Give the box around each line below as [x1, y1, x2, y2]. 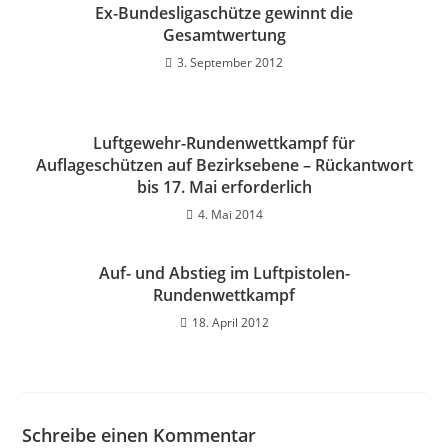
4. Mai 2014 [197, 206, 263, 223]
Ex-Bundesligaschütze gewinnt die [95, 2, 353, 24]
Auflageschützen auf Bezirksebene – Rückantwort [35, 154, 413, 176]
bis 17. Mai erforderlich [136, 176, 312, 198]
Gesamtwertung [162, 24, 286, 46]
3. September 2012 [177, 54, 283, 71]
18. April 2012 [191, 314, 269, 331]
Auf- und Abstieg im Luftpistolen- [98, 262, 350, 284]
